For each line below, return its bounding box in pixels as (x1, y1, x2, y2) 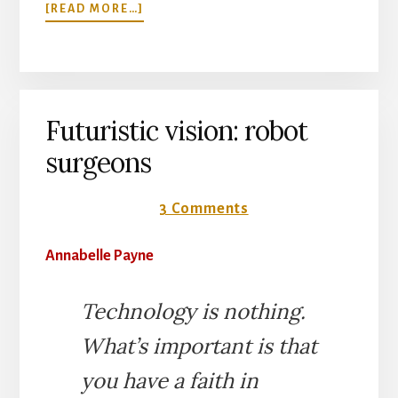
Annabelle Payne (44, 247, 154, 264)
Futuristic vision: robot (44, 113, 307, 147)
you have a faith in (80, 366, 259, 394)
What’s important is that (80, 331, 317, 360)
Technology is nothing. (80, 297, 306, 325)
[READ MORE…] (44, 3, 144, 16)
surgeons (44, 145, 151, 179)
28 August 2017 (44, 200, 155, 217)
